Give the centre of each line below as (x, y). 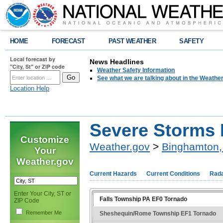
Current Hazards (113, 173)
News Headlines (117, 62)
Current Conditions (173, 173)
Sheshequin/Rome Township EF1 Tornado (158, 213)
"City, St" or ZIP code (37, 66)
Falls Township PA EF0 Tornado (143, 199)
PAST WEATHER (132, 41)
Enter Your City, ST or (43, 193)
